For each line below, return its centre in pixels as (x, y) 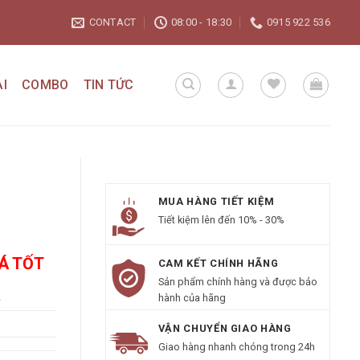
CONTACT (112, 22)
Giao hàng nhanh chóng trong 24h (236, 347)
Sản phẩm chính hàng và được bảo (237, 281)
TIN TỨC (108, 85)
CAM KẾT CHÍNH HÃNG (218, 263)
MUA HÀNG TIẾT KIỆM (216, 201)
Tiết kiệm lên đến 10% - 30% (221, 220)
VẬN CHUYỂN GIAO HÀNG (225, 328)
